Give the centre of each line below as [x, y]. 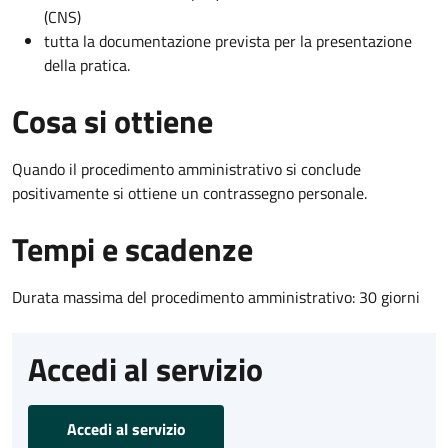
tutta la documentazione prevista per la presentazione [228, 40]
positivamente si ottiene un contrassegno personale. [189, 192]
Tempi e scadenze [132, 248]
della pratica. [87, 64]
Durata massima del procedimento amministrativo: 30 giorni [216, 296]
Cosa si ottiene [112, 120]
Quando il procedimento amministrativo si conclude [186, 168]
